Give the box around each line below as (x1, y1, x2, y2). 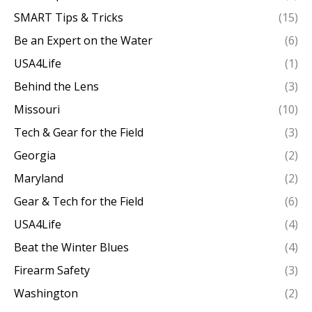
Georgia (14, 148, 56, 164)
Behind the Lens (14, 79, 99, 95)
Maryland (14, 171, 63, 187)
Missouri (14, 102, 60, 118)
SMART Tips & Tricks (14, 10, 123, 26)
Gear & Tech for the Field (14, 194, 143, 210)
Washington (14, 286, 78, 302)
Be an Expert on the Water (14, 33, 153, 49)
